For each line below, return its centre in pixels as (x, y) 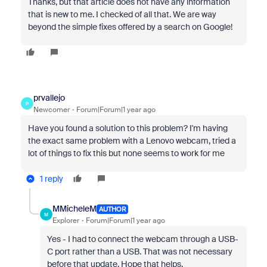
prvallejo (49, 98)
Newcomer (51, 110)
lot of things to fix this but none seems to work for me (126, 153)
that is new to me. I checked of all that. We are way (122, 14)
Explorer (66, 221)
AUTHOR (112, 209)
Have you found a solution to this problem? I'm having (128, 128)
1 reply (51, 179)
